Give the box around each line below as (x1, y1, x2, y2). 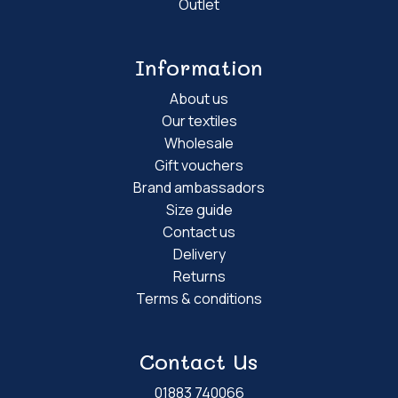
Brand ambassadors (133, 177, 265, 197)
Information (135, 52, 263, 81)
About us (170, 88, 228, 108)
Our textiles (161, 110, 237, 131)
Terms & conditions (136, 288, 262, 308)
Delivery (172, 243, 226, 264)
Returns (172, 266, 226, 286)
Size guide (165, 199, 233, 219)
